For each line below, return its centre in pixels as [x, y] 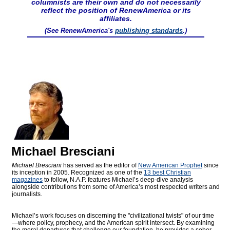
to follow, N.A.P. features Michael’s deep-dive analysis [118, 180]
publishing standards [149, 31]
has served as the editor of [100, 166]
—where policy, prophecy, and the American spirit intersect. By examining [113, 223]
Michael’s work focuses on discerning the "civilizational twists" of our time [113, 216]
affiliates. [116, 19]
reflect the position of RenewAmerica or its [116, 11]
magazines [27, 180]
